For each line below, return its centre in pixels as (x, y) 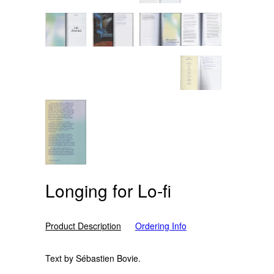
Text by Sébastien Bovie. (93, 258)
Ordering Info (161, 226)
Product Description (83, 226)
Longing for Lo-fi (108, 191)
